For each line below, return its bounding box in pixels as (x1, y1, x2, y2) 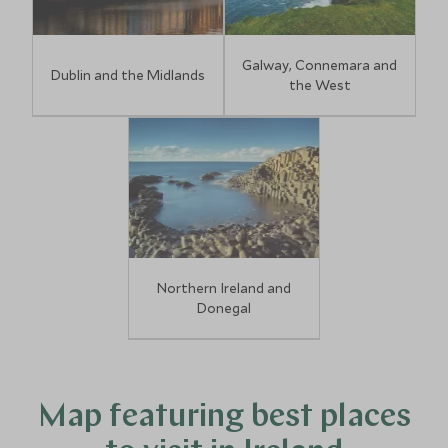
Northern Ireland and (156, 279, 291, 297)
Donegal (196, 299, 251, 317)
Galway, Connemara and (242, 56, 398, 74)
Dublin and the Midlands (51, 66, 206, 84)
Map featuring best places (37, 402, 411, 434)
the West (288, 76, 351, 94)
